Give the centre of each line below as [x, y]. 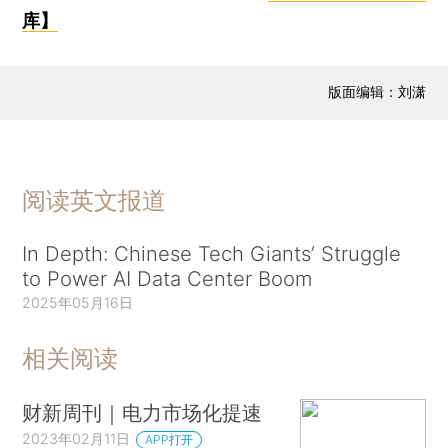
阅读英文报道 [94, 201]
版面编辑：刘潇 [376, 91]
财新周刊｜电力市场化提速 [142, 413]
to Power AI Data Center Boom [167, 279]
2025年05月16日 [78, 303]
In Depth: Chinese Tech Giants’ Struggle [212, 254]
